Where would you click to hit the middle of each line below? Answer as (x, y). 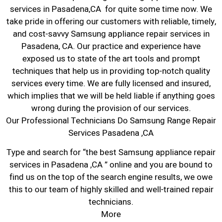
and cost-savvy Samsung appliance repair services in (111, 34)
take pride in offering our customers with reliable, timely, (111, 21)
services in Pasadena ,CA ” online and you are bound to (111, 165)
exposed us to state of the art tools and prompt (111, 58)
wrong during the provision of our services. (111, 108)
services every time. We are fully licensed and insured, (111, 83)
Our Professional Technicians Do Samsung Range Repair (111, 120)
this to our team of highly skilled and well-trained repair (111, 190)
